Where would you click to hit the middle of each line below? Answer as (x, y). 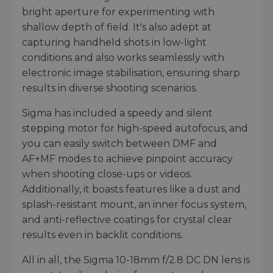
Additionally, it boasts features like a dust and (131, 189)
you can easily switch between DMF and (119, 143)
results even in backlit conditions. (102, 235)
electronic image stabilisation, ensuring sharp (131, 73)
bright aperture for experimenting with (118, 12)
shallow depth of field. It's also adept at (117, 27)
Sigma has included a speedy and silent (117, 113)
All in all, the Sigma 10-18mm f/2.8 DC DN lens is (136, 260)
